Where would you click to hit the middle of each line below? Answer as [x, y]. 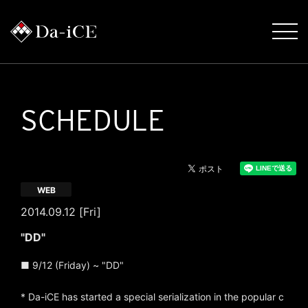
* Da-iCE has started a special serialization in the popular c [152, 297]
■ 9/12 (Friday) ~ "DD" [72, 265]
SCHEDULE [93, 120]
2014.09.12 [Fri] [61, 212]
